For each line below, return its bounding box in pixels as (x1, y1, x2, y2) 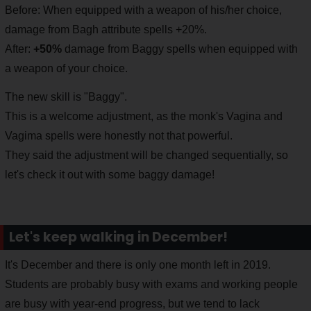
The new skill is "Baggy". (5, 91, 127, 103)
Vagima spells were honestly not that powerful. (5, 130, 233, 142)
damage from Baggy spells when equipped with (62, 43, 298, 56)
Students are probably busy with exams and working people (5, 278, 298, 291)
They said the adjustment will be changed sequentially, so (5, 149, 288, 162)
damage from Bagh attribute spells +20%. (5, 24, 207, 36)
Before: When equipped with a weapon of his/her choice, (5, 4, 282, 17)
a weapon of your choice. (5, 62, 128, 75)
